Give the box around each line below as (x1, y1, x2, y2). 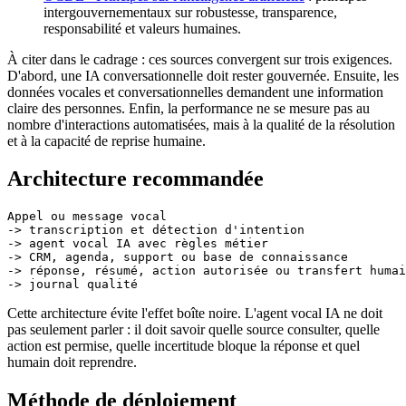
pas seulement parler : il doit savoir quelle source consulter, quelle (7, 322, 380, 338)
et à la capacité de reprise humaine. (7, 132, 206, 149)
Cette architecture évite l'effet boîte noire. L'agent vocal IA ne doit (7, 305, 382, 322)
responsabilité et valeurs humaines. (43, 20, 241, 36)
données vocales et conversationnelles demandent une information (7, 83, 383, 100)
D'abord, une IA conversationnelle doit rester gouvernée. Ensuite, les (7, 67, 399, 83)
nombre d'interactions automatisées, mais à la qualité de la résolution (7, 116, 395, 132)
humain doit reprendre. (7, 354, 137, 371)
